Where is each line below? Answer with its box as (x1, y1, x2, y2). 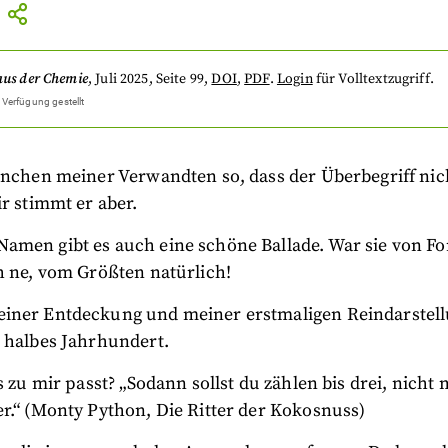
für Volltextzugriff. (315, 70, 434, 89)
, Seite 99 (148, 70, 205, 89)
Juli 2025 (95, 70, 149, 89)
